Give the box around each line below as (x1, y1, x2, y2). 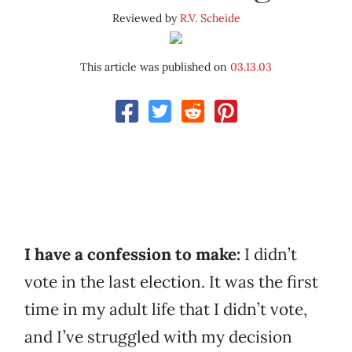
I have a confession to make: (24, 244, 244, 266)
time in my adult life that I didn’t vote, (24, 299, 307, 321)
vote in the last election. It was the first (24, 271, 318, 293)
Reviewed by (112, 11, 180, 26)
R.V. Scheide (179, 11, 240, 26)
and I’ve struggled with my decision (24, 326, 292, 348)
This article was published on (80, 60, 230, 75)
